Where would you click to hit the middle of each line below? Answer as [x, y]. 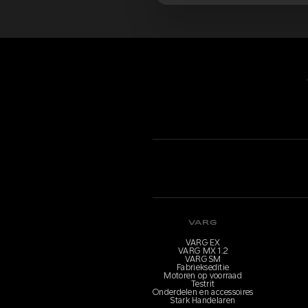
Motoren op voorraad [203, 275]
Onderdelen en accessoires [203, 292]
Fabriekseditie [203, 267]
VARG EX [203, 242]
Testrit [203, 284]
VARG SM [203, 259]
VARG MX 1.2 [203, 251]
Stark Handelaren [203, 300]
